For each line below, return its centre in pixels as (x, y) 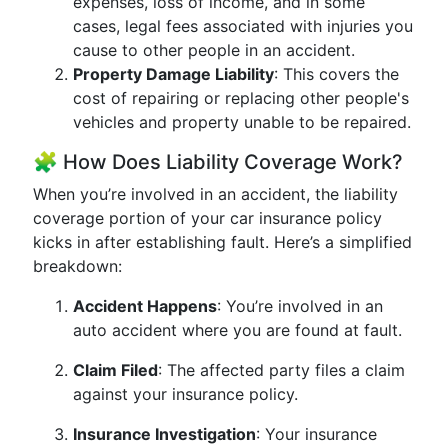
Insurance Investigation (164, 434)
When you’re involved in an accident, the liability (215, 194)
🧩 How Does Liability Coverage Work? (218, 162)
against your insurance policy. (185, 394)
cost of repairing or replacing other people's (241, 98)
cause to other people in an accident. (214, 50)
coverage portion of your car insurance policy (207, 218)
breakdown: (77, 266)
